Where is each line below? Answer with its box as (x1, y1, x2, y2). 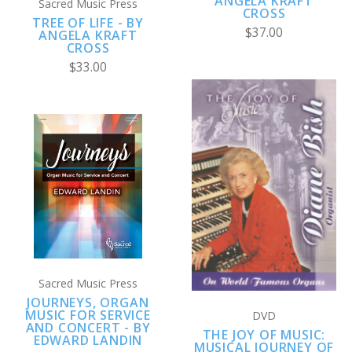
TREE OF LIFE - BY (32, 13, 144, 31)
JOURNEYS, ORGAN (27, 293, 149, 311)
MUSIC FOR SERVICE (25, 306, 151, 324)
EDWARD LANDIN (33, 331, 143, 349)
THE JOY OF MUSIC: (202, 325, 326, 343)
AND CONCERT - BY (25, 318, 151, 336)
